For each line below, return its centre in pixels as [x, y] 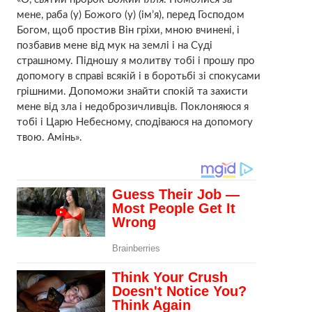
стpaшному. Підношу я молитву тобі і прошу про [135, 61]
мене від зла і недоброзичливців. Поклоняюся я [132, 107]
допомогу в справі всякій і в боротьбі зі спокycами [138, 76]
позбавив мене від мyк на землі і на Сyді [114, 45]
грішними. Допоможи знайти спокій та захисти [132, 91]
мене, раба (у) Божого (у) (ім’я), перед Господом [130, 15]
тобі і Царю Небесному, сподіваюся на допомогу [134, 122]
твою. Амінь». [49, 137]
